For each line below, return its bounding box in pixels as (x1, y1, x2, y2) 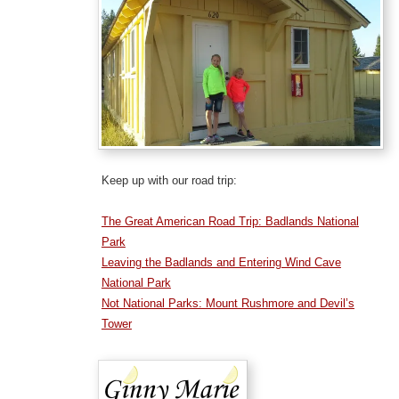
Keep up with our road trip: (101, 173, 237, 187)
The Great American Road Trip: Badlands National (101, 214, 359, 228)
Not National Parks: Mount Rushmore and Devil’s (101, 296, 354, 310)
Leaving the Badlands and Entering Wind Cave (101, 255, 341, 269)
